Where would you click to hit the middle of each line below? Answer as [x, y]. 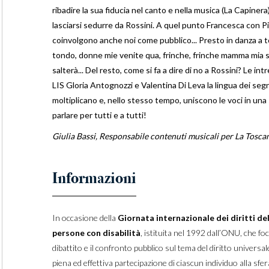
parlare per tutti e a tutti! [99, 115]
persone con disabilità [96, 233]
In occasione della [85, 218]
